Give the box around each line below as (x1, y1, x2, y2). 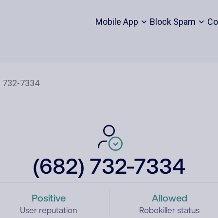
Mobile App (95, 17, 138, 27)
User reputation (19, 205, 77, 215)
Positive (31, 192, 66, 203)
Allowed (151, 192, 187, 203)
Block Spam (149, 17, 196, 27)
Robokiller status (139, 205, 200, 215)
